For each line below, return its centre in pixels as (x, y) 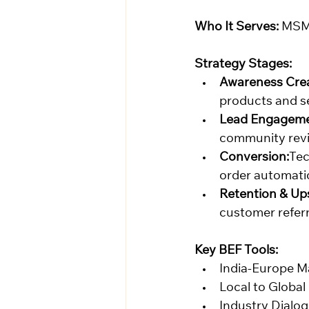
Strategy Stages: (243, 65)
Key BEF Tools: (236, 251)
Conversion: (254, 158)
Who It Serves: (237, 28)
